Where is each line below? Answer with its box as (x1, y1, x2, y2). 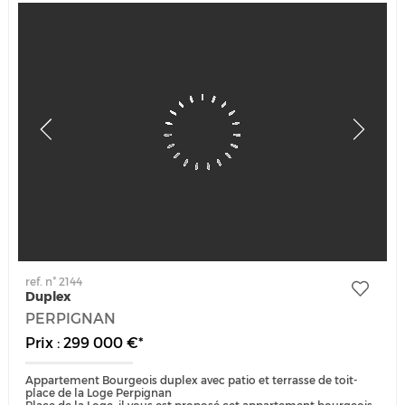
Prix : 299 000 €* (25, 334, 145, 353)
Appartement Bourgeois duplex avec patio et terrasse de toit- (25, 373, 358, 388)
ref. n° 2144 (25, 275, 83, 289)
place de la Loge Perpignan (25, 386, 173, 400)
